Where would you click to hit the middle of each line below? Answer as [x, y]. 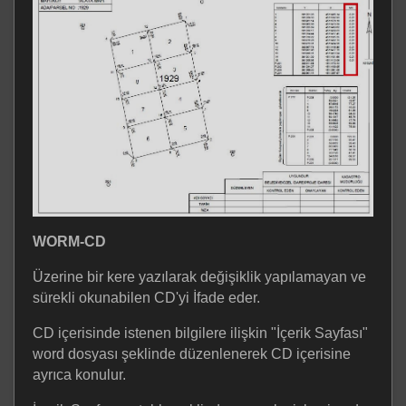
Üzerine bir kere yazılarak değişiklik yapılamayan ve [199, 276]
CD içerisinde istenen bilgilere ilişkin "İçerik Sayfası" [200, 333]
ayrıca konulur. [79, 374]
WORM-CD [69, 241]
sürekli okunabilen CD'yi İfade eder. [146, 297]
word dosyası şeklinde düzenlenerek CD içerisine [192, 353]
